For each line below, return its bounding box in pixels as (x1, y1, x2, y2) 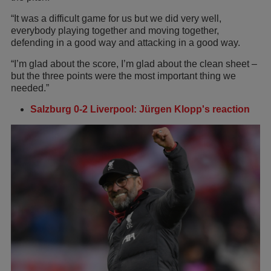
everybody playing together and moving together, (11, 25, 219, 36)
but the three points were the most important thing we (11, 71, 236, 82)
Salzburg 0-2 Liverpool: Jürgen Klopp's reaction (30, 104, 250, 115)
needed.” (11, 83, 49, 94)
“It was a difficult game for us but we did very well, (11, 13, 221, 24)
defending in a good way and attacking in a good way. (11, 38, 240, 48)
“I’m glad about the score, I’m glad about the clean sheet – (11, 59, 257, 70)
